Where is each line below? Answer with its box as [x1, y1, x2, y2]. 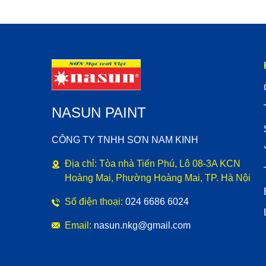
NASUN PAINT [52, 104, 146, 121]
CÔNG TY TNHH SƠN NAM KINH [52, 135, 198, 145]
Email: [65, 220, 94, 231]
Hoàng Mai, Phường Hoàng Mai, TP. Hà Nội [65, 173, 251, 183]
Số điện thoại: [65, 197, 125, 207]
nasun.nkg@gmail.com [94, 220, 191, 231]
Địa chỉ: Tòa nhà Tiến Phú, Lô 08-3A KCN [65, 159, 240, 169]
